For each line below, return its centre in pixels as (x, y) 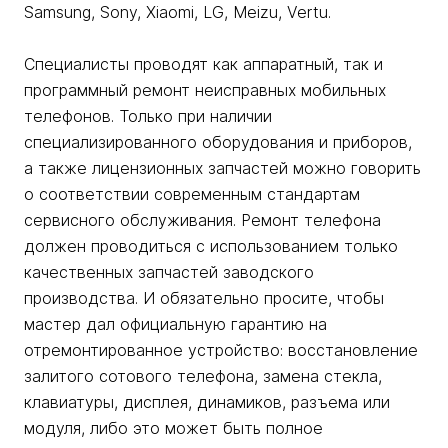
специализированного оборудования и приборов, (218, 142)
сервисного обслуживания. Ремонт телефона (202, 220)
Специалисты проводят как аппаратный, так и (203, 64)
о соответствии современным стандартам (192, 194)
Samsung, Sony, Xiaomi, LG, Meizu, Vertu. (177, 12)
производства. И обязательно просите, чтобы (204, 298)
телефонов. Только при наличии (148, 116)
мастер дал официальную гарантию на (175, 324)
